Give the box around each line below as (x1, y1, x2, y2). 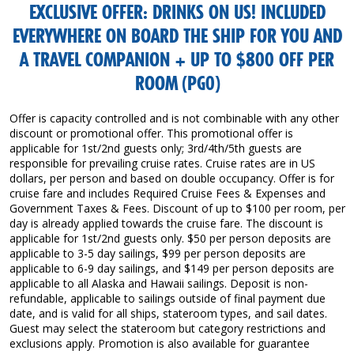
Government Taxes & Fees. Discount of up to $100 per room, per (9, 200, 345, 216)
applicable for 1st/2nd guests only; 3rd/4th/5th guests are (9, 140, 302, 156)
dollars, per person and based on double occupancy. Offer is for (9, 170, 334, 186)
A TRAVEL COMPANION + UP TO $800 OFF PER (20, 47, 334, 71)
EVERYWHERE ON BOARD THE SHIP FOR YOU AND (12, 24, 342, 47)
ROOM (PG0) (134, 71, 220, 95)
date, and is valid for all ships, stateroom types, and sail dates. (9, 305, 327, 321)
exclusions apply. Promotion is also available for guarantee (9, 335, 310, 351)
